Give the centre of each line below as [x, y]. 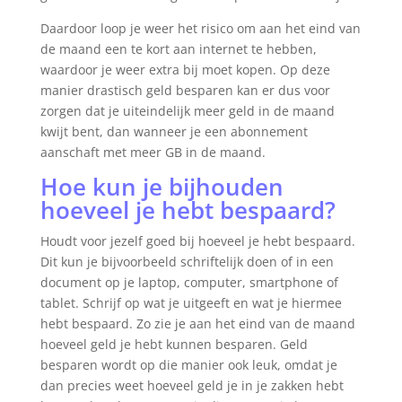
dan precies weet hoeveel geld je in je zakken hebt [192, 386]
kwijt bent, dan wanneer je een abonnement [174, 132]
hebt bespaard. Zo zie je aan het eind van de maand [197, 324]
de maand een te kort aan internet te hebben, [178, 49]
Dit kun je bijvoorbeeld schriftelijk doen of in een [187, 262]
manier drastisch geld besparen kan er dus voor [185, 91]
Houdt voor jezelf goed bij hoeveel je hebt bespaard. [197, 241]
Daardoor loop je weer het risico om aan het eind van [200, 29]
